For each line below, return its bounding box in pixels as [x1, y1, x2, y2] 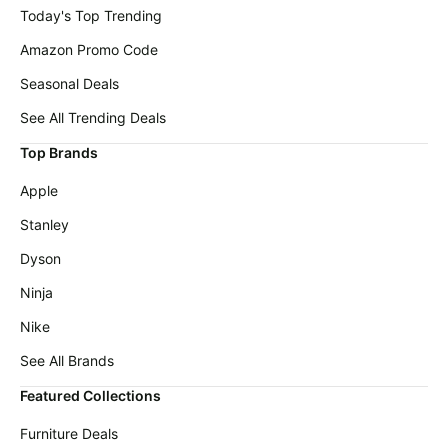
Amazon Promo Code [20, 41, 158, 59]
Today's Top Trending [20, 7, 162, 25]
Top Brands [20, 144, 98, 162]
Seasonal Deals [20, 75, 119, 93]
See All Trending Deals [20, 109, 166, 127]
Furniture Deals [20, 425, 118, 443]
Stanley [20, 216, 69, 234]
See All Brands [20, 352, 114, 370]
